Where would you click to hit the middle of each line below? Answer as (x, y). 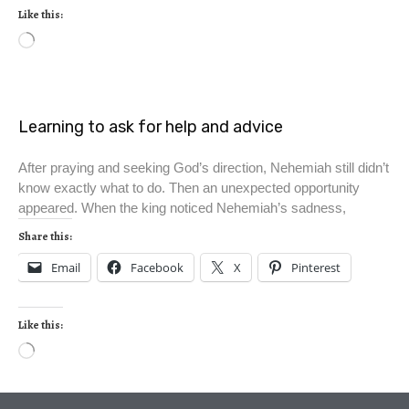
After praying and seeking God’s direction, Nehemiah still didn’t (204, 168)
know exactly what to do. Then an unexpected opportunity (189, 188)
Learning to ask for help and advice (151, 127)
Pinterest (316, 268)
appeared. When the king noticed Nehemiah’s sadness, (182, 208)
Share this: (45, 237)
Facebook (157, 268)
